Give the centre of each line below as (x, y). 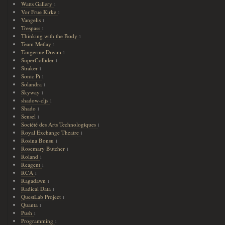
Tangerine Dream (42, 52)
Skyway (31, 92)
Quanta (30, 205)
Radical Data (37, 189)
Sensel (29, 116)
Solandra (32, 84)
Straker (30, 68)
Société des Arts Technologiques (60, 124)
